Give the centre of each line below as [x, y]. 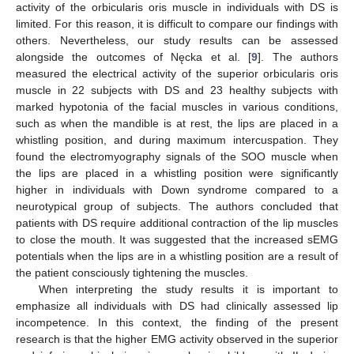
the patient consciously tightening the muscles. [132, 272]
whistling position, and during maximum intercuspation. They [177, 139]
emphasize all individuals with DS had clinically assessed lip [177, 305]
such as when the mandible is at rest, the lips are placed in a [177, 123]
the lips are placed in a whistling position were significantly [177, 173]
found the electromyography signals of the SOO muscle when [177, 156]
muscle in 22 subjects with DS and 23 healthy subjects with [177, 90]
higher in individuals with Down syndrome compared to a [177, 189]
